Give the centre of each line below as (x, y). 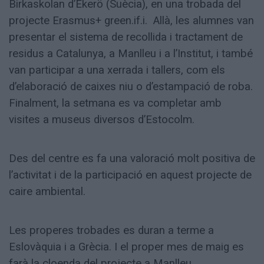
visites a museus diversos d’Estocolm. (102, 120)
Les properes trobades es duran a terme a (111, 231)
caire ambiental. (47, 192)
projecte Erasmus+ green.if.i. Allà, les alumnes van (131, 21)
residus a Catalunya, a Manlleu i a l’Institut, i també (131, 54)
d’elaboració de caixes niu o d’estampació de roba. (131, 87)
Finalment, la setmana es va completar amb (115, 103)
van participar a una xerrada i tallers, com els (117, 70)
